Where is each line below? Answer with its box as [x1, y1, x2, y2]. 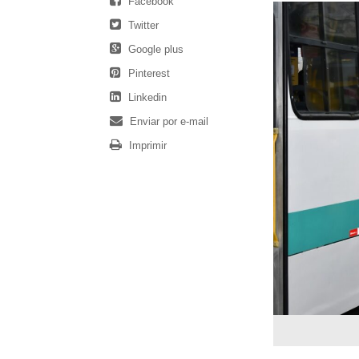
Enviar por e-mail [127, 115, 208, 128]
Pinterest [125, 67, 170, 80]
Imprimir [126, 139, 167, 152]
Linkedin [125, 91, 167, 104]
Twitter [125, 19, 159, 32]
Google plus [125, 43, 184, 56]
